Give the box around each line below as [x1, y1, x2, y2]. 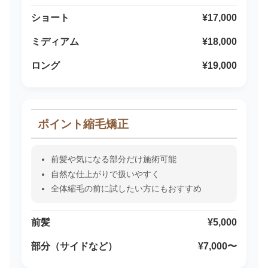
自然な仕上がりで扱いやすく [50, 169, 160, 179]
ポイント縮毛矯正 [38, 117, 129, 130]
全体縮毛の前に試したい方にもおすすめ [50, 184, 202, 194]
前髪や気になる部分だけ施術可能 [50, 154, 176, 164]
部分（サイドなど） [31, 241, 117, 252]
